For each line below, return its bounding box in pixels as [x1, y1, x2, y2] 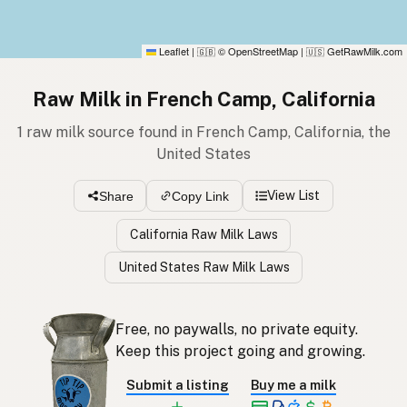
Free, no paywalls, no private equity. [114, 321, 358, 339]
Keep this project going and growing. [114, 342, 365, 361]
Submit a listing [125, 377, 229, 393]
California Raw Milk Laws [129, 227, 278, 243]
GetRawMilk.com [324, 43, 402, 58]
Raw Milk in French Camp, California [32, 86, 375, 111]
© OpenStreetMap [215, 43, 298, 58]
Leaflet [156, 43, 189, 58]
